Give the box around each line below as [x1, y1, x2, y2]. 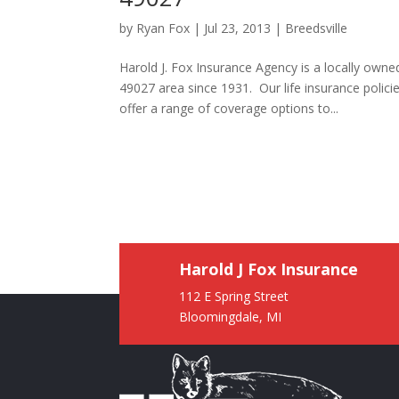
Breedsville [285, 19, 348, 37]
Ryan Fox [136, 19, 191, 37]
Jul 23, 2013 [204, 19, 272, 37]
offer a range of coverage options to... [119, 99, 339, 117]
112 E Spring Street [179, 287, 289, 305]
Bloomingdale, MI [179, 307, 282, 325]
